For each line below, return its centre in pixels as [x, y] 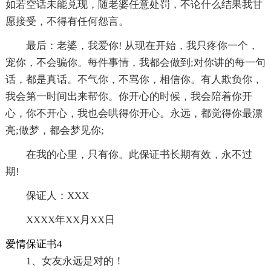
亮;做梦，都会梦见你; [54, 131]
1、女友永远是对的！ [75, 261]
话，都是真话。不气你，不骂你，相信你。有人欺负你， [134, 80]
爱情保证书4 [34, 244]
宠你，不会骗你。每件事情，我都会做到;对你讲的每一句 [135, 63]
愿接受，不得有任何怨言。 [67, 22]
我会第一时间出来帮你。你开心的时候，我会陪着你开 [129, 97]
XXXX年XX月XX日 [70, 220]
